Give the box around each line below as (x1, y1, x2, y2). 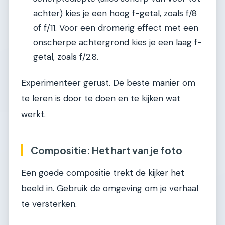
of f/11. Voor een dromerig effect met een (33, 22, 198, 34)
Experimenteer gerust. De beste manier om (21, 77, 195, 89)
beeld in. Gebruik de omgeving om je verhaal (21, 183, 198, 194)
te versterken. (21, 198, 77, 210)
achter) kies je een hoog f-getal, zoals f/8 (33, 8, 197, 19)
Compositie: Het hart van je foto (31, 144, 182, 157)
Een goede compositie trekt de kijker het (21, 167, 184, 179)
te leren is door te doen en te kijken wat (21, 93, 180, 104)
